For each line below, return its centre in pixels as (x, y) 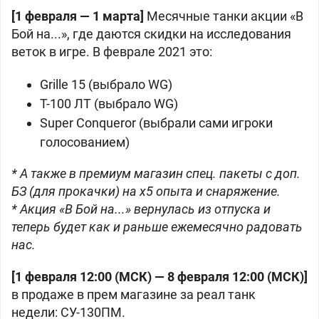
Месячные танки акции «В (224, 16)
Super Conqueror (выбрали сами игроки (156, 123)
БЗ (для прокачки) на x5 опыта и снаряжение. (146, 191)
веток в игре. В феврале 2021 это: (112, 52)
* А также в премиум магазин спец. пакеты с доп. (156, 173)
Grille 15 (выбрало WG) (106, 84)
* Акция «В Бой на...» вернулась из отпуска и (141, 209)
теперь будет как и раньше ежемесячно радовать (157, 227)
